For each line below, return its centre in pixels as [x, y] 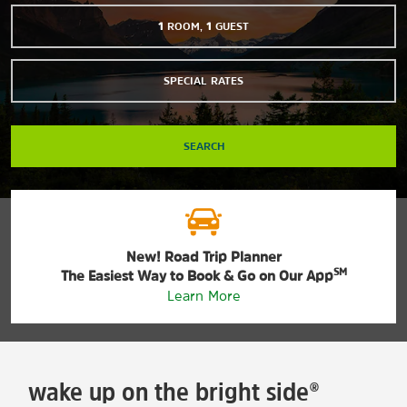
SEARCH [203, 146]
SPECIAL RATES [203, 81]
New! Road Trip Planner [203, 257]
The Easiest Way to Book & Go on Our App [197, 276]
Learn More [203, 296]
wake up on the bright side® [174, 392]
